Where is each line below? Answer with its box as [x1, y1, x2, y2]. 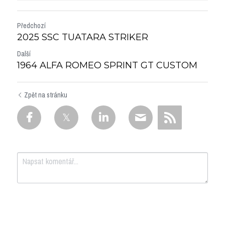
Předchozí [17, 21, 46, 30]
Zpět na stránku [24, 90, 67, 99]
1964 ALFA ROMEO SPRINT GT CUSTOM [17, 60, 197, 71]
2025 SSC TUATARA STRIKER [17, 32, 148, 43]
